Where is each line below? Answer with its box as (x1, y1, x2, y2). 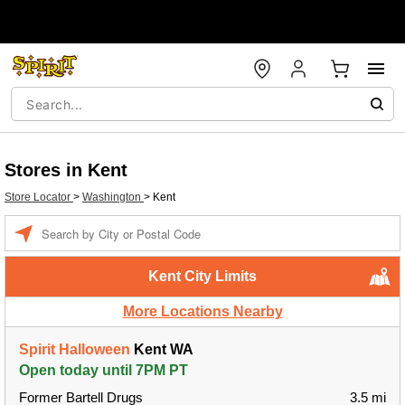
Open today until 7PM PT (19, 363, 188, 378)
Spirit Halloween (19, 342, 130, 357)
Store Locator (5, 191, 73, 203)
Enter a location (41, 218, 118, 231)
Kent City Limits (148, 268, 257, 284)
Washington (82, 191, 144, 203)
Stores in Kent (5, 160, 127, 180)
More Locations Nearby (122, 304, 283, 319)
